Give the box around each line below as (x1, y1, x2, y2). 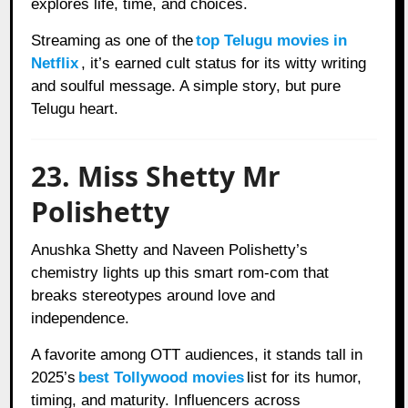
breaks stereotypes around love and (31, 286, 276, 304)
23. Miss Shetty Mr (31, 157, 281, 195)
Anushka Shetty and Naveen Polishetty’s (31, 240, 309, 259)
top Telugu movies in (196, 31, 348, 49)
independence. (31, 309, 130, 327)
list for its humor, (247, 368, 362, 386)
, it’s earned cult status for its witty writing (81, 54, 367, 72)
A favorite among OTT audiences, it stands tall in (31, 345, 363, 363)
